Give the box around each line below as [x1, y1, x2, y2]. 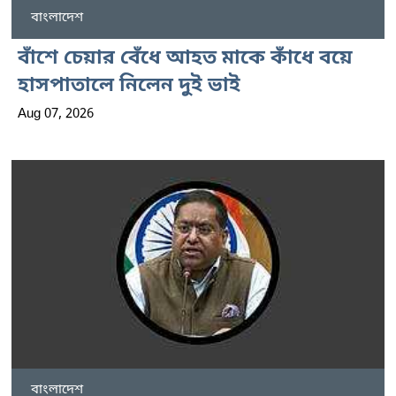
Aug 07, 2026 [18, 105, 94, 124]
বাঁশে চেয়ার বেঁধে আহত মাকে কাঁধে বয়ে [18, 46, 353, 72]
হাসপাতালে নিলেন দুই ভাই [18, 73, 240, 100]
